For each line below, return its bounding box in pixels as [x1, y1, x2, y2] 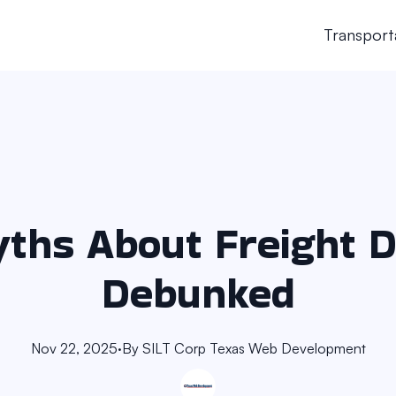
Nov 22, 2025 [30, 339, 118, 357]
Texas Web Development [209, 339, 366, 357]
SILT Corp [141, 339, 206, 357]
